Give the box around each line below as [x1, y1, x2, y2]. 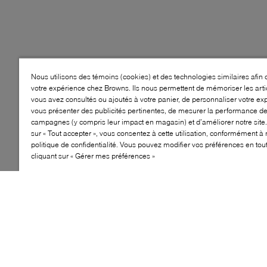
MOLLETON [85, 229, 111, 235]
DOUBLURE [86, 219, 110, 225]
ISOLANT [60, 219, 80, 225]
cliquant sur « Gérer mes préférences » [31, 151, 155, 160]
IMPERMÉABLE [25, 219, 58, 225]
